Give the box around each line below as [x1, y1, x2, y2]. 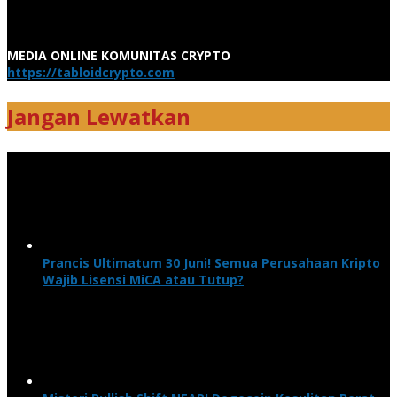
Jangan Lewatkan [7, 101, 191, 131]
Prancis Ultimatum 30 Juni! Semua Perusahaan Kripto [43, 253, 380, 271]
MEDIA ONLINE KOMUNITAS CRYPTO [7, 46, 230, 64]
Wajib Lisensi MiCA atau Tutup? [43, 270, 244, 288]
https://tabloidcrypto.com [7, 63, 175, 81]
